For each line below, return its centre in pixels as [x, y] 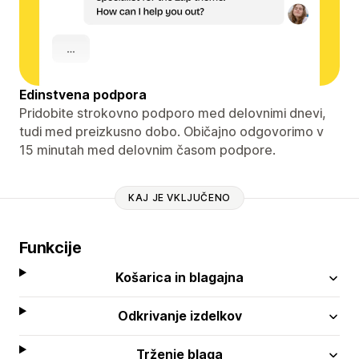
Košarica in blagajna [180, 277]
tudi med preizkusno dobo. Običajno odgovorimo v [171, 131]
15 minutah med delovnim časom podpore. [147, 149]
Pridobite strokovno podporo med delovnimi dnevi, [173, 113]
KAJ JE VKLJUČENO [179, 198]
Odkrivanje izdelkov [179, 315]
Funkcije [50, 247]
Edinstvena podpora [83, 94]
